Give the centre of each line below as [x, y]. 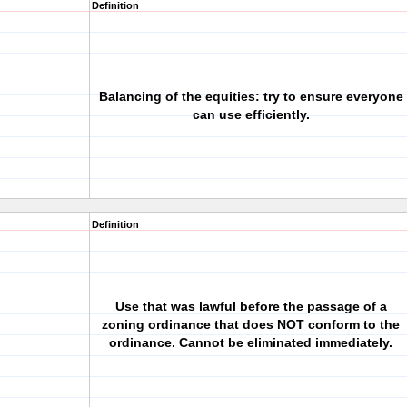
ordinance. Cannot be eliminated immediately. [251, 342]
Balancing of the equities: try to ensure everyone [251, 96]
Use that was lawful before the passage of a [251, 306]
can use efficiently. [251, 114]
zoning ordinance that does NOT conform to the [251, 324]
